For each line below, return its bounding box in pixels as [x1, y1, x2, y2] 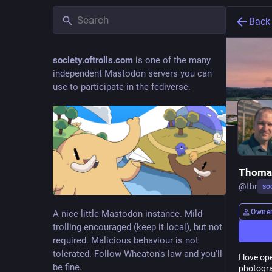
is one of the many [133, 55, 211, 66]
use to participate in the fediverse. [53, 81, 191, 92]
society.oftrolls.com [53, 55, 133, 66]
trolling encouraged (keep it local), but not [53, 222, 222, 233]
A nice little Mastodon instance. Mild [53, 208, 202, 220]
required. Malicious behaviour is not [53, 235, 199, 246]
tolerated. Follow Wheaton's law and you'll [53, 248, 222, 260]
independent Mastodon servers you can [53, 68, 212, 79]
